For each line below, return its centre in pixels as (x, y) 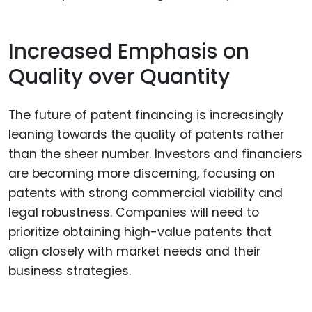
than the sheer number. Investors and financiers (155, 154)
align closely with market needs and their (134, 251)
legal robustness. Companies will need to (134, 212)
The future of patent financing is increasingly (146, 115)
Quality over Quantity (119, 77)
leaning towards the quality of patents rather (146, 134)
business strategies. (70, 271)
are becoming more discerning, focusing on (142, 173)
